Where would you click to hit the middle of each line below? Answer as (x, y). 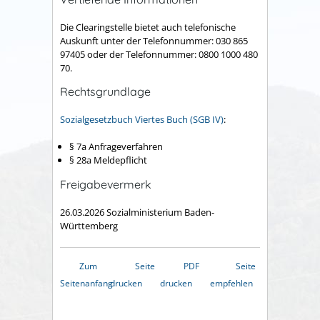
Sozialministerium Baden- (159, 212)
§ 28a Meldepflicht (108, 160)
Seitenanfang (86, 283)
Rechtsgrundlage (105, 92)
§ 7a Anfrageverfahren (116, 147)
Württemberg (89, 225)
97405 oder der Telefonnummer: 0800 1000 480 (159, 54)
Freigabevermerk (106, 185)
